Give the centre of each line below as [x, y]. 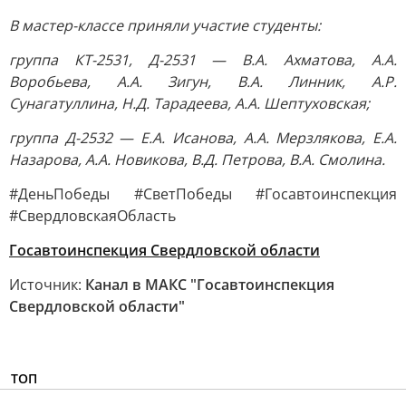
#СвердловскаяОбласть [92, 216]
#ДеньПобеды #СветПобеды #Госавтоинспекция [203, 194]
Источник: [47, 285]
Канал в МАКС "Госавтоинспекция [210, 285]
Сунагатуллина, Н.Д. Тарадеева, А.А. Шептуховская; [189, 103]
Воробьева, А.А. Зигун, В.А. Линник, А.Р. [203, 82]
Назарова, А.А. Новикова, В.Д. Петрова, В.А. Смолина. [197, 159]
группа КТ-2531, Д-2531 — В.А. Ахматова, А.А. [203, 60]
